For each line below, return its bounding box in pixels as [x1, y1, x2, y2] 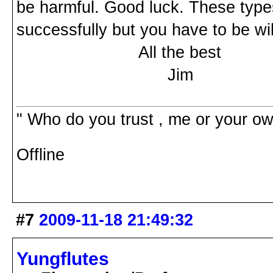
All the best [16, 43, 221, 62]
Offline [16, 146, 65, 165]
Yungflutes [16, 249, 109, 269]
